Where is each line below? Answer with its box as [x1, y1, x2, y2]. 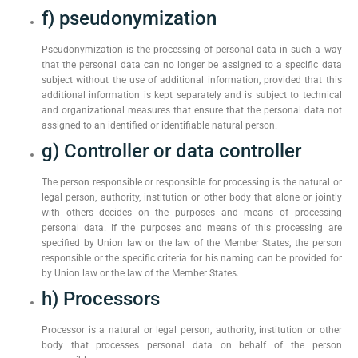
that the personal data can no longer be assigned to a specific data [42, 59, 342, 70]
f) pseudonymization [42, 7, 217, 30]
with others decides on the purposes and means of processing [42, 207, 342, 218]
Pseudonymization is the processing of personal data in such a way [42, 44, 342, 55]
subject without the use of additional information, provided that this [42, 74, 342, 86]
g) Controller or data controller [42, 140, 301, 162]
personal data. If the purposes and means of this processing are [42, 222, 342, 233]
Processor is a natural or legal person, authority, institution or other [42, 324, 342, 336]
